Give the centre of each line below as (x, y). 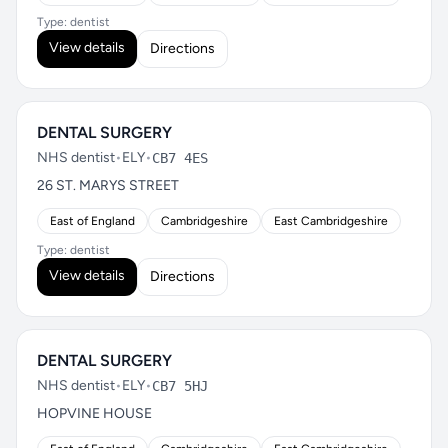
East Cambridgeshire (331, 221)
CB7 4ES (180, 158)
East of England (92, 221)
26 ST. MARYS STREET (108, 185)
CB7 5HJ (180, 386)
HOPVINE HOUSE (94, 413)
